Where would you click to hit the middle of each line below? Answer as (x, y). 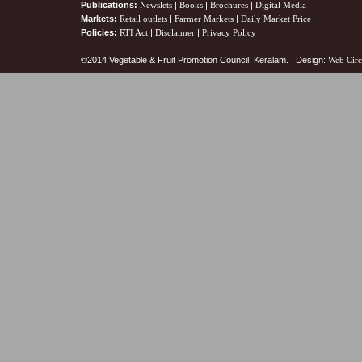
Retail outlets (143, 19)
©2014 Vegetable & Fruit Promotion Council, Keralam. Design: (204, 60)
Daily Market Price (276, 19)
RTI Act (134, 32)
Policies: (99, 32)
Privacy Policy (229, 32)
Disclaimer (175, 32)
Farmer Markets (204, 19)
